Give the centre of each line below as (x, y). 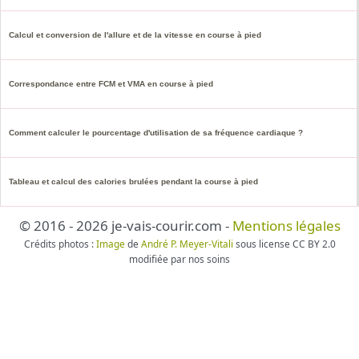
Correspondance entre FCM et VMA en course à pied (111, 84)
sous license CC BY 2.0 (284, 244)
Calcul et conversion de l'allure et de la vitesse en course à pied (135, 35)
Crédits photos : (60, 244)
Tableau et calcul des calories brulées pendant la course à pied (133, 182)
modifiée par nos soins (179, 259)
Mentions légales (286, 226)
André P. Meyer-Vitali (187, 244)
